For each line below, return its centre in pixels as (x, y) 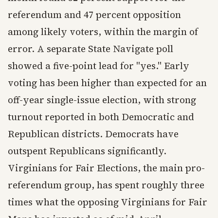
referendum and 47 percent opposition (94, 15)
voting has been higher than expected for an (107, 83)
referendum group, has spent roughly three (106, 185)
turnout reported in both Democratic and (101, 117)
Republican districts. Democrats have (93, 134)
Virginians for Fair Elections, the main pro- (106, 168)
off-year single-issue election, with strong (102, 100)
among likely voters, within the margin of (103, 32)
